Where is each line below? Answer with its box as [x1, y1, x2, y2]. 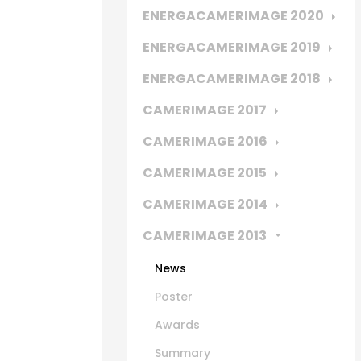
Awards [155, 317, 200, 333]
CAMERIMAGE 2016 [143, 132, 268, 151]
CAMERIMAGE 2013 [143, 226, 267, 245]
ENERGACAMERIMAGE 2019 [143, 38, 321, 56]
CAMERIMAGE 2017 [143, 101, 267, 119]
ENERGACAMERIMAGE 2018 [143, 69, 321, 88]
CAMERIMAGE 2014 [143, 195, 268, 214]
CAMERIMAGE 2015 [143, 164, 267, 182]
